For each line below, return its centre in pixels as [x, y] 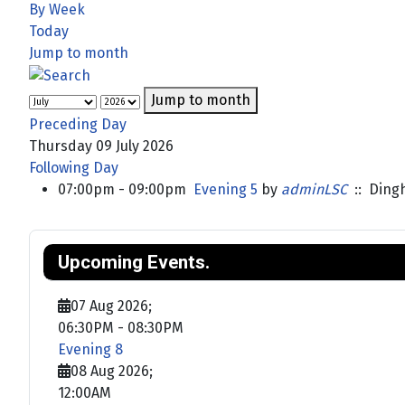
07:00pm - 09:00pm [126, 189]
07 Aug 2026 [109, 306]
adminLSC [314, 189]
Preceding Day [78, 124]
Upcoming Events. [134, 262]
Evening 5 [226, 189]
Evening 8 [90, 349]
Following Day [74, 167]
